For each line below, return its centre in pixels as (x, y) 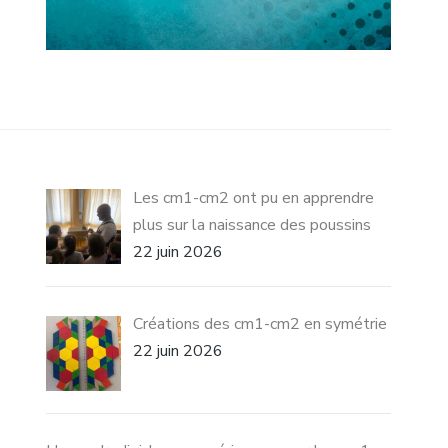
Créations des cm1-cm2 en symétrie (260, 324)
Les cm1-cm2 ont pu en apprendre (254, 197)
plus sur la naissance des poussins (252, 224)
